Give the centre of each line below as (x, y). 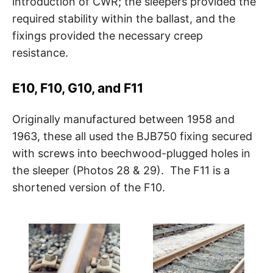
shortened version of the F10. (89, 187)
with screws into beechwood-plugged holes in (131, 153)
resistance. (40, 52)
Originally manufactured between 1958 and (123, 119)
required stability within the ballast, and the (124, 18)
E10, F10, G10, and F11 (78, 88)
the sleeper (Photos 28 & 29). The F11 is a (121, 170)
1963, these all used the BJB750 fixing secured (132, 136)
